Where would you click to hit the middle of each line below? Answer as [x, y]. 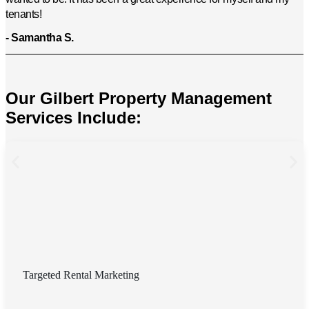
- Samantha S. [40, 38]
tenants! [24, 14]
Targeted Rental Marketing [81, 275]
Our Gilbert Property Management [139, 99]
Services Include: [73, 118]
